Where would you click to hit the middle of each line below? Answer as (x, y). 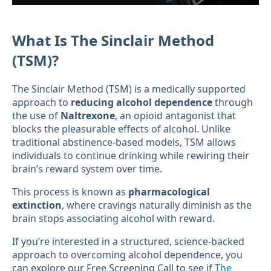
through (233, 103)
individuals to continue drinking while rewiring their (131, 156)
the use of (36, 116)
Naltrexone (88, 116)
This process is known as (70, 192)
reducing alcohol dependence (142, 103)
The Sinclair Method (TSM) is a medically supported (129, 89)
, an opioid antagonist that (175, 116)
